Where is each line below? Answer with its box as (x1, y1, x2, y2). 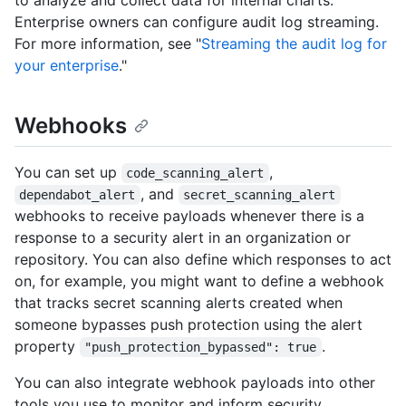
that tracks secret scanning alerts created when (14, 293, 343, 312)
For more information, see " (14, 34, 201, 53)
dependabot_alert (19, 187, 136, 202)
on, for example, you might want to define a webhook (14, 271, 384, 290)
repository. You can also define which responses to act (14, 249, 391, 268)
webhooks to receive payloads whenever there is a (14, 206, 364, 225)
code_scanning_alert (126, 165, 265, 180)
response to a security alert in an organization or (14, 227, 351, 246)
